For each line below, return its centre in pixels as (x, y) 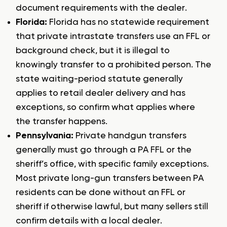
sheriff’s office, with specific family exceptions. (112, 164)
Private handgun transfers (130, 136)
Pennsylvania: (45, 136)
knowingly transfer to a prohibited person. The (113, 65)
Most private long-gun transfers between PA (110, 179)
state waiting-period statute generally (99, 79)
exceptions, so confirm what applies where (105, 108)
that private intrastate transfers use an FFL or (113, 37)
